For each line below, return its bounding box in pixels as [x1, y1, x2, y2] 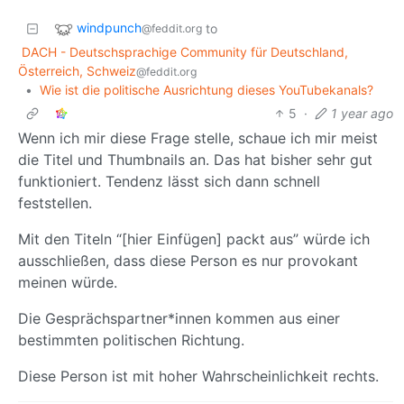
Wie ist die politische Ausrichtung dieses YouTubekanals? [40, 82, 373, 98]
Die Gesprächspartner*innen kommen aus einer [18, 309, 340, 328]
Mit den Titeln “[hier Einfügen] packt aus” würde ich [18, 230, 370, 249]
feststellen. [18, 194, 92, 213]
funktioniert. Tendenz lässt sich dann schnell [18, 172, 320, 191]
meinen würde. [18, 273, 117, 292]
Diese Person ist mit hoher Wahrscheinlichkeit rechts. [18, 367, 379, 386]
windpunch [77, 20, 142, 36]
